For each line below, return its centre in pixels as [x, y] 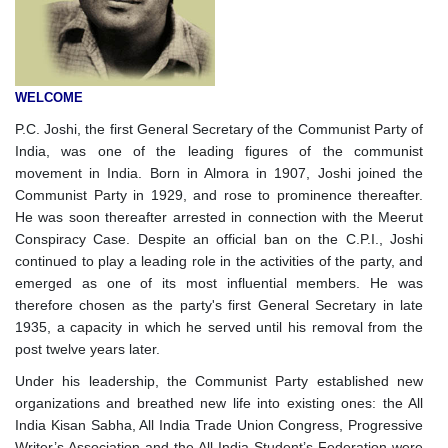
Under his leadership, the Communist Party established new [219, 381]
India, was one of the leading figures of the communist [219, 151]
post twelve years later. [87, 349]
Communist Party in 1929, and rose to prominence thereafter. [219, 195]
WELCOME [49, 98]
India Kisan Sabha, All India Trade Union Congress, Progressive [219, 425]
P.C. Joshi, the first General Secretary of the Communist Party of [219, 129]
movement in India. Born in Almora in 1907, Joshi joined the [219, 173]
